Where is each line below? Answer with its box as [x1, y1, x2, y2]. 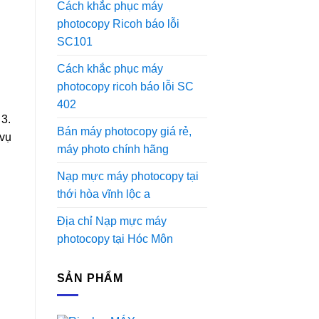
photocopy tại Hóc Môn [56, 232, 173, 245]
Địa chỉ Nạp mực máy [56, 214, 167, 227]
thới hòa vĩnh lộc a [56, 187, 150, 200]
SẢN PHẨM [56, 271, 123, 284]
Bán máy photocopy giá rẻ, [56, 125, 192, 137]
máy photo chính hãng [56, 142, 169, 155]
